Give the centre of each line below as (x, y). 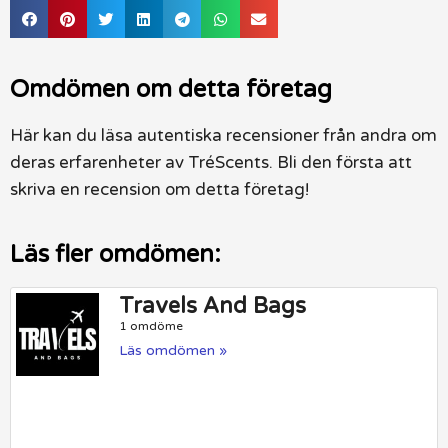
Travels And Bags (213, 306)
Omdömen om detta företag (171, 90)
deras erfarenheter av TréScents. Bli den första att (211, 163)
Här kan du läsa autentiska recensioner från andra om (223, 136)
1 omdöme (151, 326)
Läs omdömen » (173, 351)
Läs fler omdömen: (115, 255)
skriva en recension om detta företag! (159, 190)
